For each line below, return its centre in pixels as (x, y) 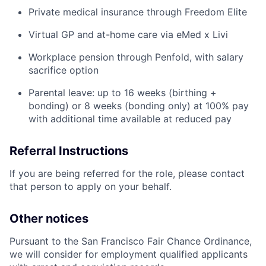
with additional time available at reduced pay (130, 119)
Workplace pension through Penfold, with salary (136, 57)
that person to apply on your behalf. (91, 187)
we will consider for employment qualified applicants (129, 254)
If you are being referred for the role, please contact (127, 174)
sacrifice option (64, 70)
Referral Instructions (69, 151)
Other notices (49, 219)
